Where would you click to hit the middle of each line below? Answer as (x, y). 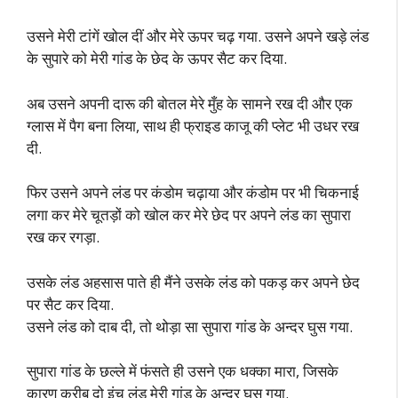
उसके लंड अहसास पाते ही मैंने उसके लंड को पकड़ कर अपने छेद (193, 282)
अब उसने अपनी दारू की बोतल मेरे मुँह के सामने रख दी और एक (190, 103)
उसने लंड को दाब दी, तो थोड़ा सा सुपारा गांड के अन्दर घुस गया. (190, 326)
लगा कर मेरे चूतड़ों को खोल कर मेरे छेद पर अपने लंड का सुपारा (189, 215)
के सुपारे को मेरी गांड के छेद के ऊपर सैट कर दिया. (157, 58)
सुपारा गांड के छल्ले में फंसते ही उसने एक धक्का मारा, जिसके (183, 371)
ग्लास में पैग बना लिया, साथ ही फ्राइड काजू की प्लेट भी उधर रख (193, 125)
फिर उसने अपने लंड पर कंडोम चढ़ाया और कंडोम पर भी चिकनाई (193, 192)
